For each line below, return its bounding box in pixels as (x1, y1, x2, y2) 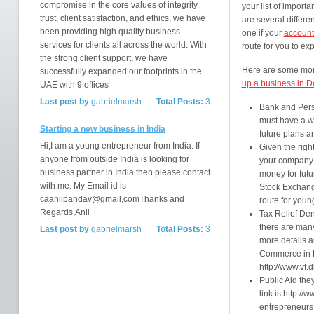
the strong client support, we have (39, 53, 168, 63)
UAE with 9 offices (39, 80, 109, 90)
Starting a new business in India (39, 124, 165, 134)
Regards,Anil (39, 207, 90, 217)
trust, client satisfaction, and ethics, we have (39, 13, 205, 23)
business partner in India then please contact (39, 168, 210, 177)
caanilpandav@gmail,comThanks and (39, 194, 184, 204)
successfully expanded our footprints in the (39, 67, 202, 76)
